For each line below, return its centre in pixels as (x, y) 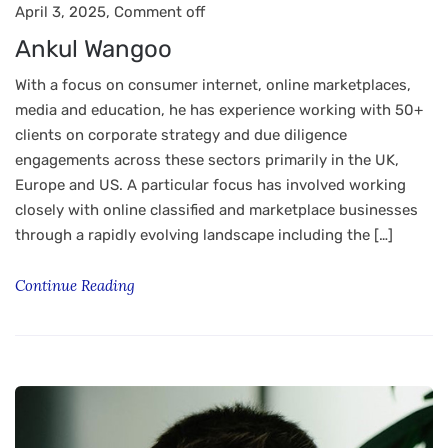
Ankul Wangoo (93, 49)
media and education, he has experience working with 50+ (219, 110)
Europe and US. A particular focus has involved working (210, 185)
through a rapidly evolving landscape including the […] (204, 235)
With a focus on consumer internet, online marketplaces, (213, 85)
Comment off (159, 12)
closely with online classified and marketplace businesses (216, 210)
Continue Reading (77, 285)
